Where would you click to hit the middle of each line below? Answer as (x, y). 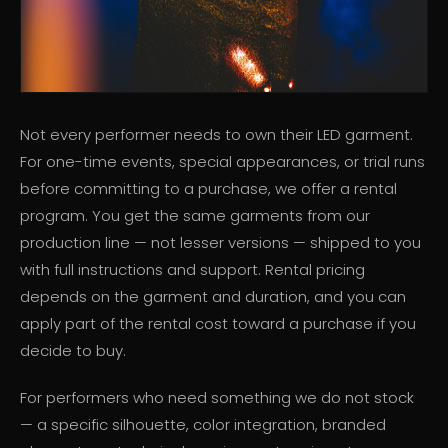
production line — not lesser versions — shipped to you (220, 243)
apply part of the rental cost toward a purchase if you (218, 324)
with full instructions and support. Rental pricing (192, 270)
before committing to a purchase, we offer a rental (208, 189)
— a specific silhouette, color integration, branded (203, 425)
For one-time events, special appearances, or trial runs (222, 162)
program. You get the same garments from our (195, 216)
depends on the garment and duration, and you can (213, 297)
